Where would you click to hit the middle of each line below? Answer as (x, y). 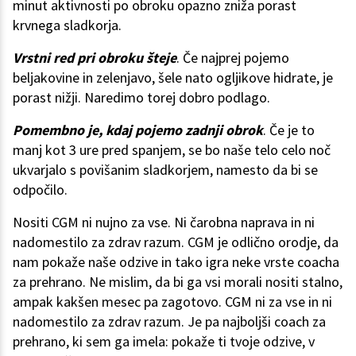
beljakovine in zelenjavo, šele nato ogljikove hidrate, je (173, 77)
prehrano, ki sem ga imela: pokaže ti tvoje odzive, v (164, 341)
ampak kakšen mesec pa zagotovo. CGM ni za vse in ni (172, 301)
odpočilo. (40, 189)
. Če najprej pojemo (233, 57)
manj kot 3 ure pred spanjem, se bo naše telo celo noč (172, 149)
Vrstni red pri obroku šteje (95, 57)
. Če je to (289, 130)
